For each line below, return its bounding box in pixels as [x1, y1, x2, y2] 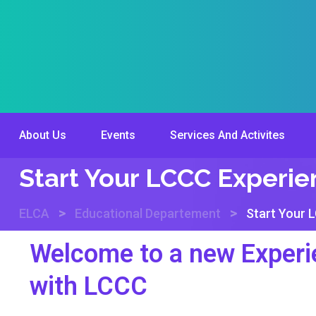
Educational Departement [75, 206, 221, 221]
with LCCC [30, 272, 147, 301]
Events [100, 128, 135, 142]
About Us [18, 128, 66, 142]
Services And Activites [169, 128, 285, 142]
